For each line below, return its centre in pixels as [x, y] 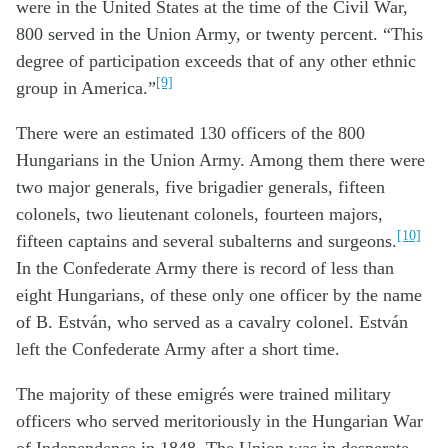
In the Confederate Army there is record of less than [205, 268]
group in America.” [86, 88]
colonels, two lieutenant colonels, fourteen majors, [199, 214]
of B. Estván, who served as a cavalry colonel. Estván [212, 322]
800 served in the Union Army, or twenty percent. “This [219, 34]
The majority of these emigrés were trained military [203, 394]
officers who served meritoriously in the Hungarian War [219, 421]
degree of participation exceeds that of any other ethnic [216, 61]
